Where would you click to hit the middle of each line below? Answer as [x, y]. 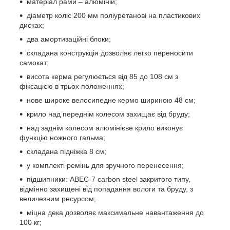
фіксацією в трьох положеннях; [72, 86]
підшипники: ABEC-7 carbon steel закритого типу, [109, 179]
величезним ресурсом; [58, 198]
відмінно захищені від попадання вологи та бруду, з [106, 189]
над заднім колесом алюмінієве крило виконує [105, 128]
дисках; [32, 25]
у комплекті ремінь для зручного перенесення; [105, 165]
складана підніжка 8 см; [66, 151]
